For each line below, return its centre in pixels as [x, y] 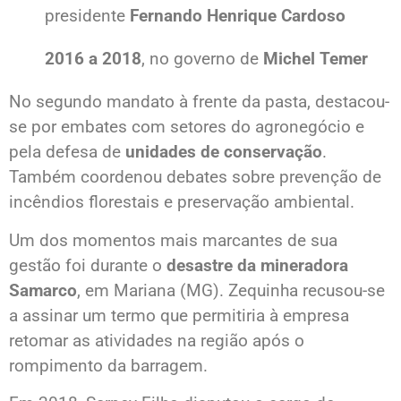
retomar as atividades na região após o [157, 340]
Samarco [43, 290]
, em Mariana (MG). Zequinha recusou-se [231, 290]
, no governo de [202, 59]
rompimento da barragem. [108, 365]
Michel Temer [316, 59]
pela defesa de [67, 152]
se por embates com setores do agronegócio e [187, 127]
